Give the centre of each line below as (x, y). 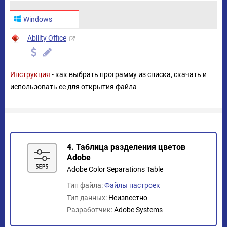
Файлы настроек (132, 185)
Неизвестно (128, 198)
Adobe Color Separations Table (115, 169)
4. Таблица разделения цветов (126, 147)
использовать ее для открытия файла (73, 87)
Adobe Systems (138, 210)
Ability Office (47, 38)
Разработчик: (90, 210)
